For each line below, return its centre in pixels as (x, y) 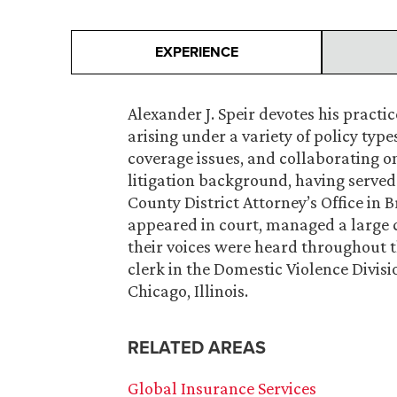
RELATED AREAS (197, 348)
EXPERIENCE (196, 52)
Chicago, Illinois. (188, 291)
